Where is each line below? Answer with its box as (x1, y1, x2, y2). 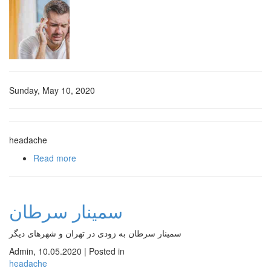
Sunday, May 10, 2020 (9, 84, 95, 96)
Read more (33, 152, 76, 164)
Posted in (89, 245, 125, 257)
